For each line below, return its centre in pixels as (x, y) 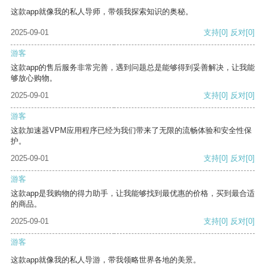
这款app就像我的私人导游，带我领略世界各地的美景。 (106, 260)
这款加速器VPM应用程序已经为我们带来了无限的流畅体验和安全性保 (131, 131)
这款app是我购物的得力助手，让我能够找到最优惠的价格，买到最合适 (133, 194)
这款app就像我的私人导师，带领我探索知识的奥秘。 (102, 12)
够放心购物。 (34, 78)
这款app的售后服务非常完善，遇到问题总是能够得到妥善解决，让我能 (133, 68)
